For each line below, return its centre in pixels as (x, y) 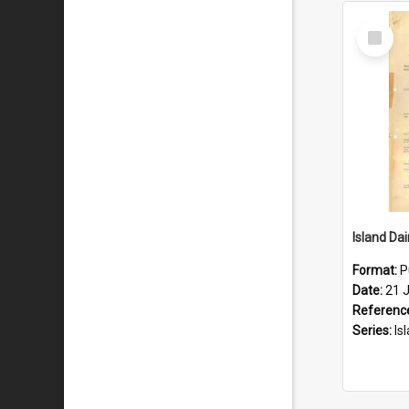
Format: (376, 270)
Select (380, 27)
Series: (373, 330)
